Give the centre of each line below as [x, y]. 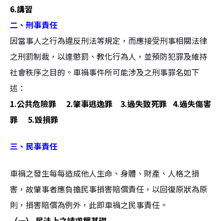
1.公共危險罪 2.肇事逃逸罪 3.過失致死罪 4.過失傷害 [110, 103]
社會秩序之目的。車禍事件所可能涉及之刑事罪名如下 [105, 72]
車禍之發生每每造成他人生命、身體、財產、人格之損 [105, 173]
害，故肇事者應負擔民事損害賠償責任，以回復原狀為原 [109, 189]
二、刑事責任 [34, 24]
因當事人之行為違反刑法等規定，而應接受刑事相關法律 [109, 40]
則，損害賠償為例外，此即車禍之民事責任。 [89, 204]
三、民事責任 [34, 146]
